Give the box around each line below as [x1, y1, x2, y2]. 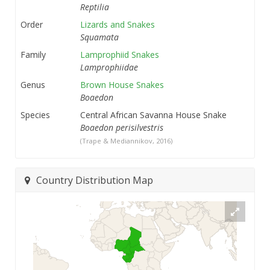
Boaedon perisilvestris [80, 122, 163, 134]
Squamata [80, 31, 119, 43]
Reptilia [80, 1, 109, 13]
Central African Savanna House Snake [80, 109, 227, 121]
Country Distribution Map [36, 173, 153, 187]
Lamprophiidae [80, 61, 138, 74]
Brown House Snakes [80, 79, 164, 91]
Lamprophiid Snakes [80, 49, 159, 61]
